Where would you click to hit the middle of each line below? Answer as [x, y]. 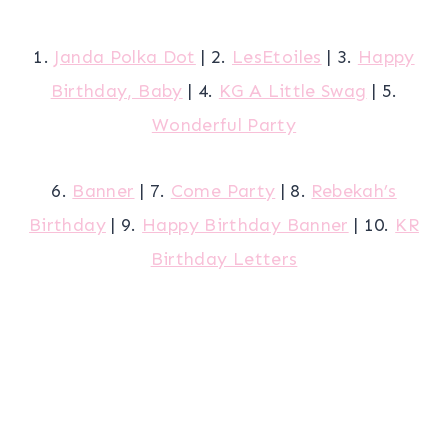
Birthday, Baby [116, 91]
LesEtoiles [277, 57]
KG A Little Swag [292, 91]
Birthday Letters [224, 259]
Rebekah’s [354, 191]
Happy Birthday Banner [245, 225]
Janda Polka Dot [125, 57]
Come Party [223, 191]
